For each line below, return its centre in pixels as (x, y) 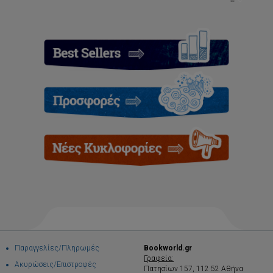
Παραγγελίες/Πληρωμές (57, 248)
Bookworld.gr (168, 248)
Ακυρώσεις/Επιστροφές (55, 265)
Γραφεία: (159, 259)
